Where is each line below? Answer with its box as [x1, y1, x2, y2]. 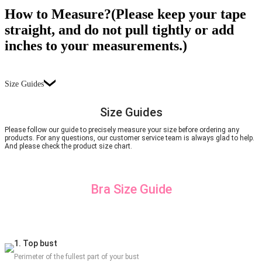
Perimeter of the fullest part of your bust [14, 252, 139, 261]
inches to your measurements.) [5, 38, 187, 54]
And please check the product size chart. [5, 142, 132, 151]
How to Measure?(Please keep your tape [5, 6, 246, 22]
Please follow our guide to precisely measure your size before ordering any [5, 126, 239, 135]
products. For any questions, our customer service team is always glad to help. [5, 134, 254, 143]
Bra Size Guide [90, 182, 172, 197]
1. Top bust [14, 238, 57, 248]
